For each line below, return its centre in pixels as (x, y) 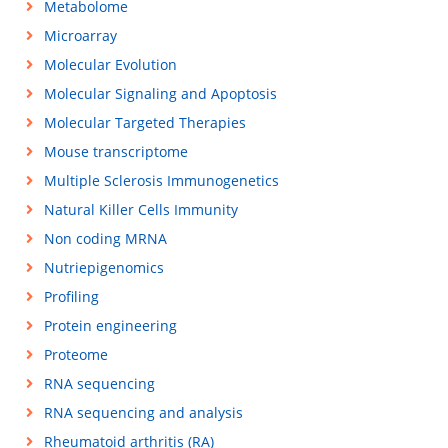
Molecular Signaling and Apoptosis (160, 93)
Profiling (71, 296)
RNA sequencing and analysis (143, 412)
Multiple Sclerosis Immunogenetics (161, 180)
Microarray (80, 35)
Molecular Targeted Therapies (144, 122)
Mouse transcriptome (115, 151)
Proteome (75, 354)
